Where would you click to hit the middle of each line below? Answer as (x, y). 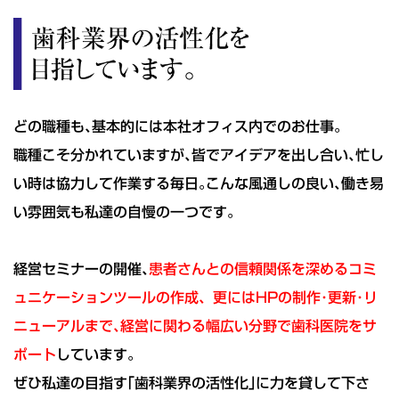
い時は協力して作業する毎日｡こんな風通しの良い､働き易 (199, 184)
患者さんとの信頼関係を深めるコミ (263, 269)
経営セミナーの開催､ (81, 269)
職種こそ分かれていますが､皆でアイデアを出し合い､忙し (199, 155)
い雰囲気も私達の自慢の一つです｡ (124, 212)
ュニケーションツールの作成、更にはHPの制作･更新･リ (195, 298)
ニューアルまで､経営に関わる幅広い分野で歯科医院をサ (195, 326)
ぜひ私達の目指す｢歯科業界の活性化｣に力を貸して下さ (191, 383)
